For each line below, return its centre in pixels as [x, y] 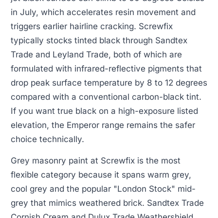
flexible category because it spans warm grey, [101, 174]
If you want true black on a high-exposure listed [104, 111]
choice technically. [47, 139]
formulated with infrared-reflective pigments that [106, 69]
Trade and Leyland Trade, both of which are [96, 55]
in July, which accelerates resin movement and [103, 12]
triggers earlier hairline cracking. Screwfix [92, 27]
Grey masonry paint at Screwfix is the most [96, 160]
